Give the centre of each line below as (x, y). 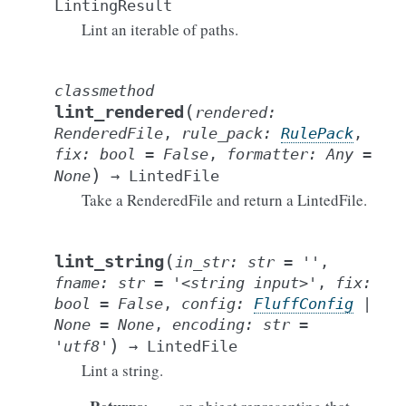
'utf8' (82, 346)
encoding (208, 324)
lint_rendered (119, 112)
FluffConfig (304, 304)
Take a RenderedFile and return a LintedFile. (224, 200)
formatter (267, 154)
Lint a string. (122, 370)
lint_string (109, 261)
